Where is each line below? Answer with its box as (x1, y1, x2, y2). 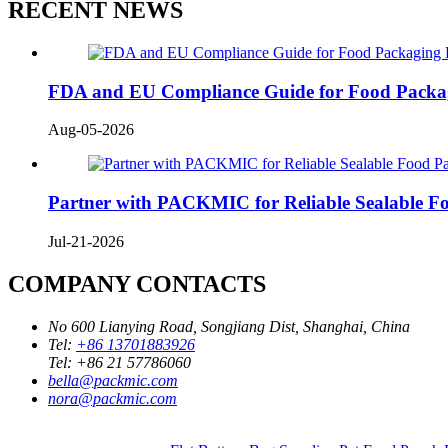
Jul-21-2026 (48, 232, 124, 250)
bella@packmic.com (48, 371, 178, 389)
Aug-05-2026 (48, 121, 134, 139)
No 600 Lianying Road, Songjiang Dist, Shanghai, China (48, 317, 410, 335)
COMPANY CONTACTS (8, 270, 266, 297)
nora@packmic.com (48, 389, 177, 407)
